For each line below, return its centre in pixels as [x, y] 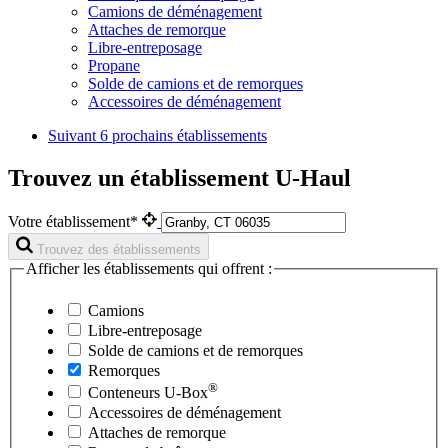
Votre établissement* [75, 221]
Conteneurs [126, 392]
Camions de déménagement [175, 12]
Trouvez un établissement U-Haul [179, 178]
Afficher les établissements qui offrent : [149, 268]
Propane [114, 66]
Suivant [74, 136]
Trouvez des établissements [119, 249]
